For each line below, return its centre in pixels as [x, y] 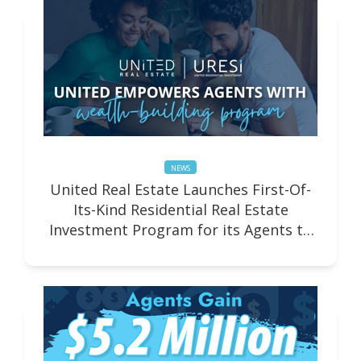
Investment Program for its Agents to [180, 230]
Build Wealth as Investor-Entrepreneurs [180, 250]
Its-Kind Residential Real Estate [180, 210]
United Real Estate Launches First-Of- [180, 190]
